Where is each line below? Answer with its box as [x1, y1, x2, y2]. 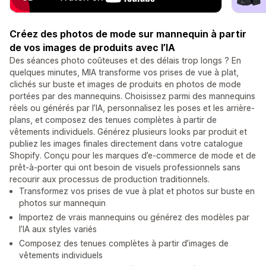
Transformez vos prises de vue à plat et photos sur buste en [19, 186, 255, 197]
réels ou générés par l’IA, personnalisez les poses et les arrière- [9, 103, 255, 113]
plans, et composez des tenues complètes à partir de [9, 115, 217, 125]
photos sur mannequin [19, 198, 106, 208]
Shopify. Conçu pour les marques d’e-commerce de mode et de [9, 150, 256, 161]
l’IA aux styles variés [19, 224, 97, 235]
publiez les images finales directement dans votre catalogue [9, 138, 243, 149]
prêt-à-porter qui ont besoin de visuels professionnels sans [9, 162, 240, 173]
